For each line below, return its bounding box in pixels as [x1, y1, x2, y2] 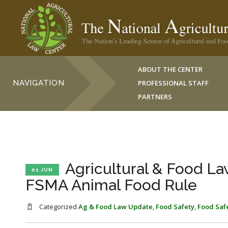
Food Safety [156, 202, 194, 211]
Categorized [38, 202, 78, 211]
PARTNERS [138, 92, 173, 101]
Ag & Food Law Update [78, 202, 153, 211]
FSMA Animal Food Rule [25, 176, 197, 194]
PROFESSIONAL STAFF [138, 78, 209, 88]
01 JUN [32, 167, 53, 173]
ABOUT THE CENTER [138, 65, 203, 74]
